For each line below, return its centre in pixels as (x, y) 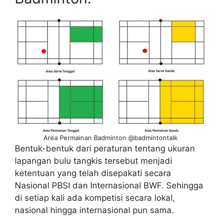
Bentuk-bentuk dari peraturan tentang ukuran (105, 148)
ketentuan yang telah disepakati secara (93, 173)
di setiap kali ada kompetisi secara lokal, (95, 198)
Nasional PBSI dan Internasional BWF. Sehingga (109, 185)
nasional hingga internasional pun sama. (94, 210)
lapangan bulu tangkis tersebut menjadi (93, 161)
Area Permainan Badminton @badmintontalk (110, 137)
